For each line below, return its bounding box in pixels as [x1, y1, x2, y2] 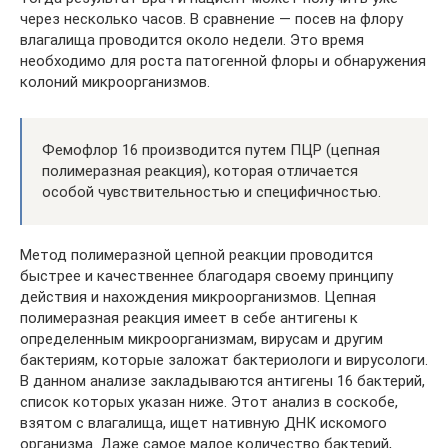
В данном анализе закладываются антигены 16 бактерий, [20, 371, 425, 390]
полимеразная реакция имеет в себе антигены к [20, 308, 358, 327]
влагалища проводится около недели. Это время [20, 30, 364, 49]
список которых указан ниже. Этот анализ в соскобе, [20, 392, 398, 411]
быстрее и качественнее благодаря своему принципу [20, 266, 393, 285]
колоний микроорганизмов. [20, 72, 210, 91]
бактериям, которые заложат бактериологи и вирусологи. [20, 350, 428, 369]
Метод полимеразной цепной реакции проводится [20, 245, 373, 264]
